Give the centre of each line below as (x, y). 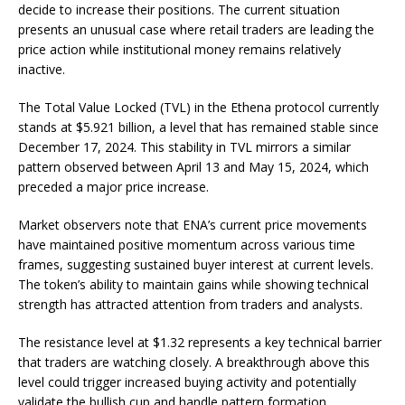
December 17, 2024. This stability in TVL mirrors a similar (184, 147)
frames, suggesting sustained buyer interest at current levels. (196, 265)
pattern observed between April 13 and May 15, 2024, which (193, 167)
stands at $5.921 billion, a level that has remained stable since (198, 127)
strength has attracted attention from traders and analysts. (190, 305)
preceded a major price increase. (113, 187)
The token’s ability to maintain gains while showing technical (193, 285)
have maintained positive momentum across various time (187, 245)
